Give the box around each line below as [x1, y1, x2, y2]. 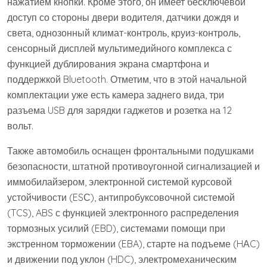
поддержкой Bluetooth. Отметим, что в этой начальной [7, 73, 247, 85]
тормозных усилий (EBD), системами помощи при [7, 222, 225, 234]
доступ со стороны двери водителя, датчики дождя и [7, 11, 239, 23]
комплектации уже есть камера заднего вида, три [7, 88, 224, 101]
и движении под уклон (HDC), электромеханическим [7, 253, 237, 265]
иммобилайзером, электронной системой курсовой [7, 175, 232, 188]
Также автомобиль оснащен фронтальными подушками [7, 144, 254, 157]
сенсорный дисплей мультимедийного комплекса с [7, 42, 232, 54]
